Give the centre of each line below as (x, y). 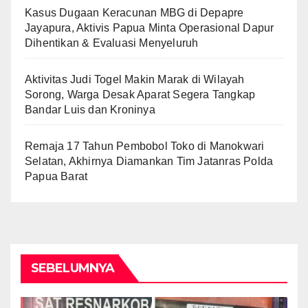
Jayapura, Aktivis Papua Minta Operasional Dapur (150, 27)
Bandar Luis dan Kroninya (90, 109)
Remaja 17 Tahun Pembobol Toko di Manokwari (145, 146)
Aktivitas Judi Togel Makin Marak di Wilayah (135, 79)
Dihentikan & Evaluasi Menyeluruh (112, 43)
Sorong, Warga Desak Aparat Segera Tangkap (140, 94)
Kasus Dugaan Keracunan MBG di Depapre (134, 12)
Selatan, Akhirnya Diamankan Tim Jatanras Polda (149, 161)
